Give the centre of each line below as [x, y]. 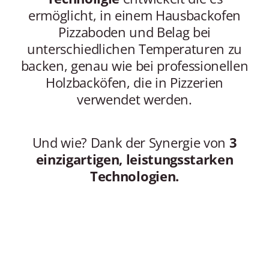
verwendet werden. [134, 99]
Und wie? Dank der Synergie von [131, 142]
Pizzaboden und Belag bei [134, 32]
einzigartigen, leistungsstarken [134, 159]
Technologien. [134, 176]
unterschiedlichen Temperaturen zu [134, 48]
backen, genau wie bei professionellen [134, 65]
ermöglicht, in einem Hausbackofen [134, 15]
